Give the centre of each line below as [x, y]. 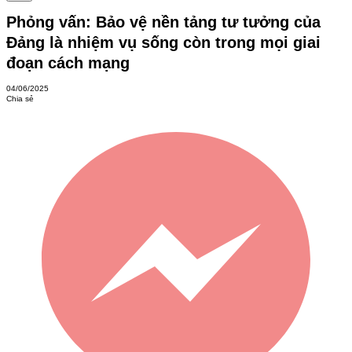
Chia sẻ [20, 99]
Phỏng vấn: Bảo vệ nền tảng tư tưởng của [163, 22]
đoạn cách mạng [68, 62]
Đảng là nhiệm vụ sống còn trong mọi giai [163, 42]
